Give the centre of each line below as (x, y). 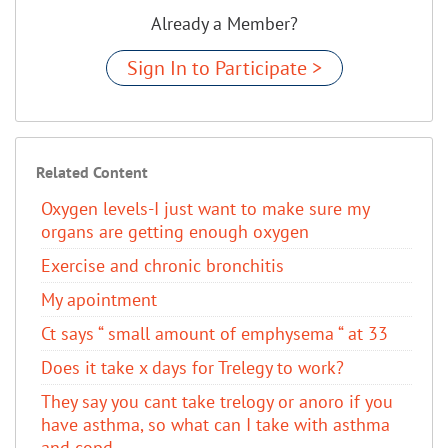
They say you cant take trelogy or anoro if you (217, 401)
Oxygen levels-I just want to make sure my (205, 208)
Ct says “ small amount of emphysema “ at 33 (214, 333)
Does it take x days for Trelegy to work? (192, 367)
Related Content (92, 171)
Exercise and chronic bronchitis (162, 265)
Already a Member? (224, 23)
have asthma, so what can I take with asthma (215, 424)
